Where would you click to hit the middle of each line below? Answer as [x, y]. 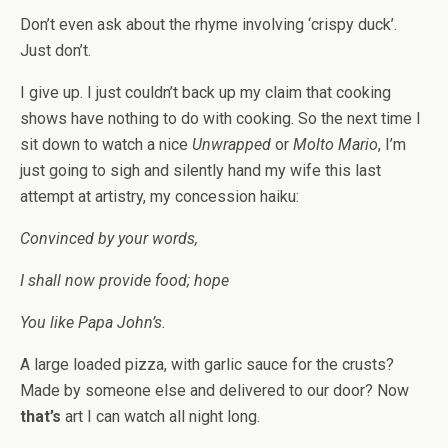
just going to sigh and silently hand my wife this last [200, 170]
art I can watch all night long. [160, 416]
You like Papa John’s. [93, 322]
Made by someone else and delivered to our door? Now [214, 390]
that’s [40, 416]
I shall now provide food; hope [124, 280]
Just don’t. [55, 50]
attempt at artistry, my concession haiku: [159, 196]
